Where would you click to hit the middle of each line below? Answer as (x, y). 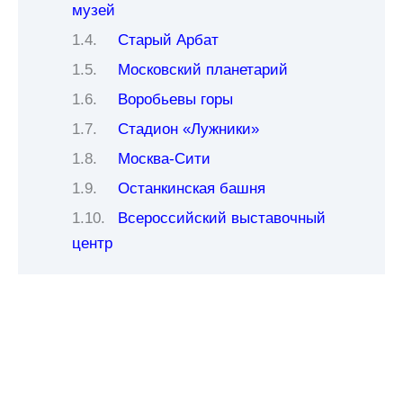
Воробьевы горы (176, 100)
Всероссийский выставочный (222, 219)
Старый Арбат (169, 40)
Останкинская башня (192, 189)
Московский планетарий (203, 70)
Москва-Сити (165, 159)
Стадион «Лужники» (189, 130)
